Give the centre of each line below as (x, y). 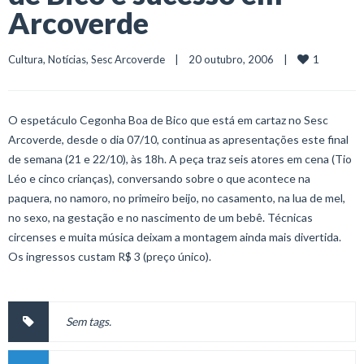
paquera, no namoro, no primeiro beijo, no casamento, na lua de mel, (177, 198)
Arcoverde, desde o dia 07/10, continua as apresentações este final (178, 139)
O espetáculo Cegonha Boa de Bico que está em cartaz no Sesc (168, 120)
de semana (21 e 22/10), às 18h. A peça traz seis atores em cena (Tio (180, 159)
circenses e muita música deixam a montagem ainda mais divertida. (175, 237)
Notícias (67, 59)
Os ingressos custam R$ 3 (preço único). (110, 256)
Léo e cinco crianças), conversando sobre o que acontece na (159, 178)
